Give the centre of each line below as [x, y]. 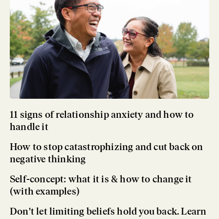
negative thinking [48, 159]
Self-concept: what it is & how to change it [101, 179]
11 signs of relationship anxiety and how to [102, 115]
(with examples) [45, 191]
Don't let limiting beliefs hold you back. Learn [108, 211]
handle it [29, 127]
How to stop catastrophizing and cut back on [107, 147]
